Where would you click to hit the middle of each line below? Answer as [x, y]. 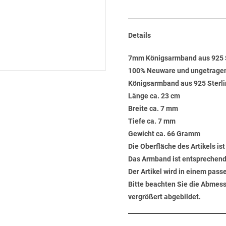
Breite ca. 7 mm [153, 108]
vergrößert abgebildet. [164, 197]
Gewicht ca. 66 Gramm [164, 134]
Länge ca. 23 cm [154, 96]
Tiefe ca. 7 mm [152, 121]
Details [139, 35]
